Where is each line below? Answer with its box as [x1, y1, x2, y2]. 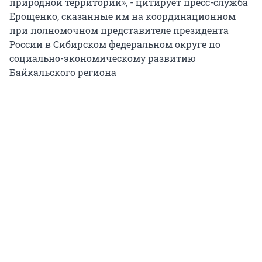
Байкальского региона [9, 66, 116, 79]
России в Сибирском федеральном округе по [9, 38, 220, 51]
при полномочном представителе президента [9, 24, 229, 37]
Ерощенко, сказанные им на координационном [9, 10, 236, 23]
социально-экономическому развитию [9, 52, 196, 65]
